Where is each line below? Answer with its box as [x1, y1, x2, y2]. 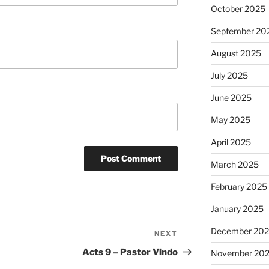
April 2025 [210, 137, 251, 148]
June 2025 [210, 92, 252, 103]
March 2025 [210, 159, 259, 170]
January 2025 [210, 204, 264, 214]
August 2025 [210, 48, 261, 59]
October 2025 [210, 4, 265, 14]
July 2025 [210, 70, 248, 81]
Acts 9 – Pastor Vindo [82, 247, 178, 258]
